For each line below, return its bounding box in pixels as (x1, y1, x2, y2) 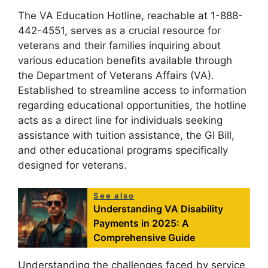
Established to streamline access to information (18, 84, 246, 96)
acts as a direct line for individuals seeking (18, 114, 223, 126)
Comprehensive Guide (93, 232, 196, 244)
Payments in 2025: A (93, 217, 190, 230)
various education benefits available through (18, 54, 232, 66)
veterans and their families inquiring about (18, 39, 221, 51)
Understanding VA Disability (93, 203, 224, 215)
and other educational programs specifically (18, 144, 228, 156)
